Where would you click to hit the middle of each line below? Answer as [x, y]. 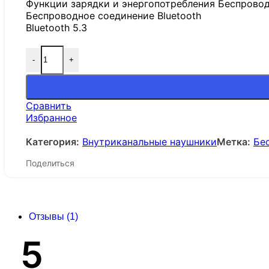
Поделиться [50, 163]
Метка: [234, 141]
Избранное [51, 117]
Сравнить [49, 105]
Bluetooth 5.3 [56, 27]
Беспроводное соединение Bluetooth [113, 15]
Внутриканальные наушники [150, 141]
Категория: [53, 141]
